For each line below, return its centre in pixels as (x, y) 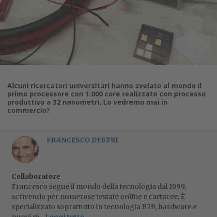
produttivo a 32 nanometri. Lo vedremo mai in (87, 102)
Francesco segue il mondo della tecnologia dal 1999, (99, 186)
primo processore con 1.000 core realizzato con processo (107, 94)
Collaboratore (36, 176)
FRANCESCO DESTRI (82, 140)
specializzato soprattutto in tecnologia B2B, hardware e (104, 207)
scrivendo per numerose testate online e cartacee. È (98, 197)
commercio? (29, 110)
